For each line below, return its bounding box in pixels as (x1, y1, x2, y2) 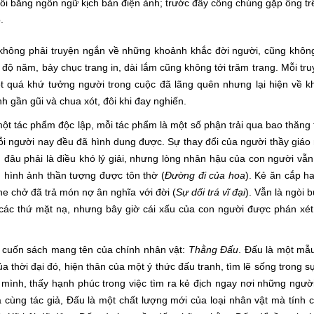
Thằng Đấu (188, 244, 239, 255)
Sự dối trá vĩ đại (175, 186, 246, 198)
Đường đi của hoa (164, 170, 245, 181)
